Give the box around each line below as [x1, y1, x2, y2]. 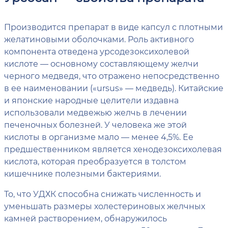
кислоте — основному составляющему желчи [4, 58, 198, 69]
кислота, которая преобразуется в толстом [4, 156, 186, 166]
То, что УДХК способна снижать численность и [4, 188, 201, 199]
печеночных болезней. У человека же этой [4, 119, 187, 130]
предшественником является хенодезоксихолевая [4, 144, 222, 154]
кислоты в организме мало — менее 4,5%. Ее [4, 131, 193, 142]
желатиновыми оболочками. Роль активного [4, 34, 194, 44]
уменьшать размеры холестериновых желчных [4, 201, 205, 211]
